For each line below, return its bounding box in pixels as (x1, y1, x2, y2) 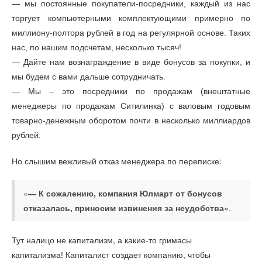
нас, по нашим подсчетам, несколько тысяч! (12, 42, 181, 52)
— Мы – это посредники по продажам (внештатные (12, 86, 250, 96)
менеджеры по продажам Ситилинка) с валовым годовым (12, 101, 250, 111)
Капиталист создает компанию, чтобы (63, 248, 211, 260)
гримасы (159, 235, 192, 245)
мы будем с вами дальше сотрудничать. (12, 71, 166, 81)
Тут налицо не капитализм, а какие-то (12, 233, 159, 246)
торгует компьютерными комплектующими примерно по (12, 13, 250, 23)
